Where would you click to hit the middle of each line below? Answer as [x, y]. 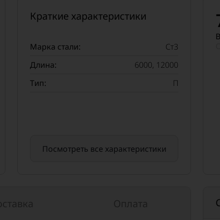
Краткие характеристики [88, 16]
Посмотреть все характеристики [104, 149]
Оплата [131, 204]
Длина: [43, 65]
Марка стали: [55, 47]
